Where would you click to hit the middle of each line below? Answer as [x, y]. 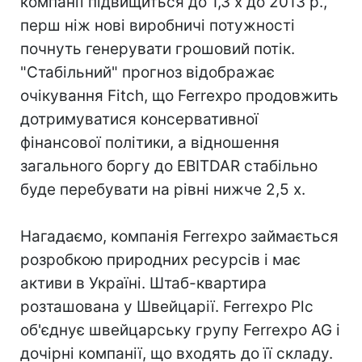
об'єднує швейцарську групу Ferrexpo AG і [180, 330]
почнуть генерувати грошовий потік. [158, 49]
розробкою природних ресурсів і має [160, 260]
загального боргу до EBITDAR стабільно [169, 166]
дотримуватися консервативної [139, 119]
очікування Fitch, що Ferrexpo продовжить [179, 96]
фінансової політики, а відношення [150, 143]
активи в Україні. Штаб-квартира [143, 283]
